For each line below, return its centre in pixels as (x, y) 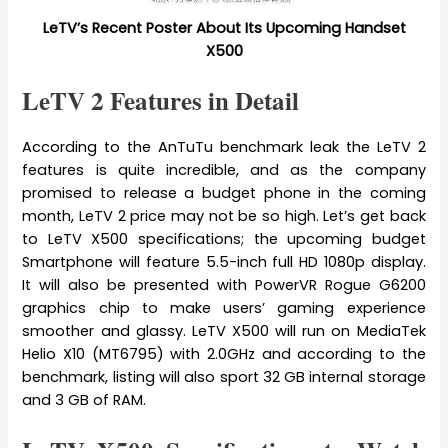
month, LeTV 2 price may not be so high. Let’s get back (224, 215)
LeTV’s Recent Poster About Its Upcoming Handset (224, 27)
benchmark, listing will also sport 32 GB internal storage (224, 376)
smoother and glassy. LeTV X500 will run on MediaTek (224, 330)
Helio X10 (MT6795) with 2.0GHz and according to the (224, 353)
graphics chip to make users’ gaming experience (224, 307)
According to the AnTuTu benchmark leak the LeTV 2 (224, 146)
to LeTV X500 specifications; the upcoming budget (224, 238)
